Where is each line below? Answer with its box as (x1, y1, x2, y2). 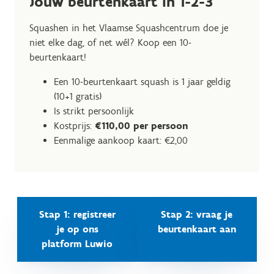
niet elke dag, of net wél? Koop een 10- (29, 36, 191, 48)
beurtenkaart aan (157, 223, 236, 235)
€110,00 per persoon (95, 119, 188, 131)
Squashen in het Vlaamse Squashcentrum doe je (29, 21, 228, 34)
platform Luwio (42, 237, 113, 250)
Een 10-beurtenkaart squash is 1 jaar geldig (54, 75, 231, 87)
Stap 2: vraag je (161, 208, 233, 220)
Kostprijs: (54, 119, 95, 131)
